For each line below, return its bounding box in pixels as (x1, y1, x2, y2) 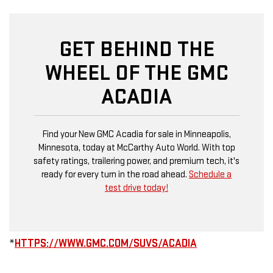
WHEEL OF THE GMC (44, 60, 229, 87)
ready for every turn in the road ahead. (41, 169, 189, 181)
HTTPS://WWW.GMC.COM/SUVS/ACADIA (15, 237, 197, 250)
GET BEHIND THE (58, 37, 214, 63)
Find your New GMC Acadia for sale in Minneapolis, (42, 129, 231, 141)
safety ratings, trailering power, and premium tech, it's (34, 155, 239, 168)
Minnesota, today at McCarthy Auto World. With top (38, 142, 235, 154)
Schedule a (189, 169, 232, 181)
